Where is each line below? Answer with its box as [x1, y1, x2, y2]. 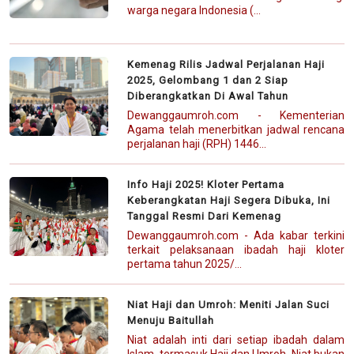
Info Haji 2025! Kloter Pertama [127, 178, 285, 190]
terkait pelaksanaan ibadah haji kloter [127, 243, 345, 256]
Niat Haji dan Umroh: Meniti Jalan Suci [127, 298, 330, 311]
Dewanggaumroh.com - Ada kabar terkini [127, 228, 345, 242]
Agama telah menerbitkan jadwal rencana [127, 122, 345, 136]
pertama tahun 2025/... [127, 257, 243, 270]
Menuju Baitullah [127, 314, 215, 326]
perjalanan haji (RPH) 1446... [127, 137, 267, 150]
